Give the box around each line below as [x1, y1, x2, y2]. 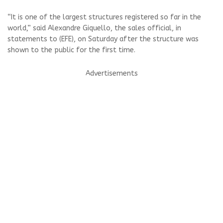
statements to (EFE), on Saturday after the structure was [7, 35, 199, 43]
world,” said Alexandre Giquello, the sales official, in [7, 24, 181, 32]
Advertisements [85, 69, 138, 78]
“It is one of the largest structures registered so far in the [7, 13, 201, 21]
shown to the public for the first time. [7, 46, 135, 54]
